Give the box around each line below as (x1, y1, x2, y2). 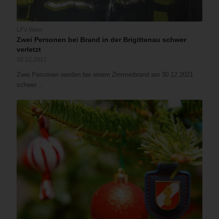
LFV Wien (16, 26, 43, 33)
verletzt (16, 45, 41, 53)
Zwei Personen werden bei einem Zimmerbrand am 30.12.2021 (16, 70, 193, 78)
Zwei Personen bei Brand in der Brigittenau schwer (16, 35, 186, 44)
